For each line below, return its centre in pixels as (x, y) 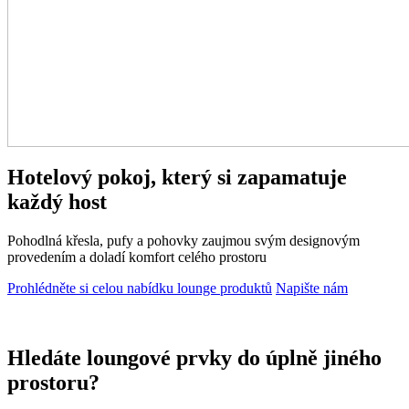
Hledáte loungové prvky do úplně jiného (194, 357)
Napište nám (312, 288)
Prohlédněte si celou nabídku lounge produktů (140, 288)
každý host (57, 201)
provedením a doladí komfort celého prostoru (137, 257)
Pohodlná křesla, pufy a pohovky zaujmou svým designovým (184, 240)
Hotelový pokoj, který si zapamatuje (177, 177)
